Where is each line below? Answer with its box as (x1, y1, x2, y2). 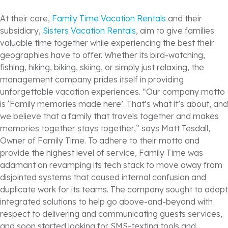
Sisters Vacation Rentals (43, 25, 136, 36)
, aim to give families (136, 25, 214, 36)
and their (166, 13, 202, 24)
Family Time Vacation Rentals (52, 13, 166, 24)
